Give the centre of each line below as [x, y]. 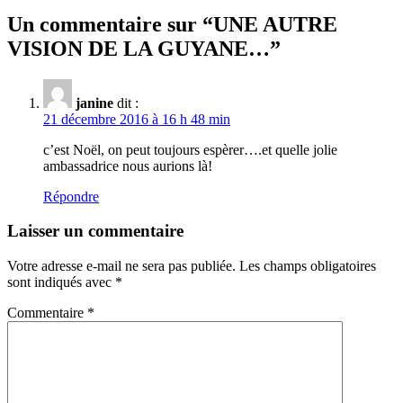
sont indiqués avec [61, 282]
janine [94, 103]
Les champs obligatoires [308, 266]
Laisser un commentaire [95, 231]
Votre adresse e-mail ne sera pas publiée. [121, 266]
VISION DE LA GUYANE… [139, 48]
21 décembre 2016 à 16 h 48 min [137, 119]
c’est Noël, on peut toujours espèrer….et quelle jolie [190, 149]
